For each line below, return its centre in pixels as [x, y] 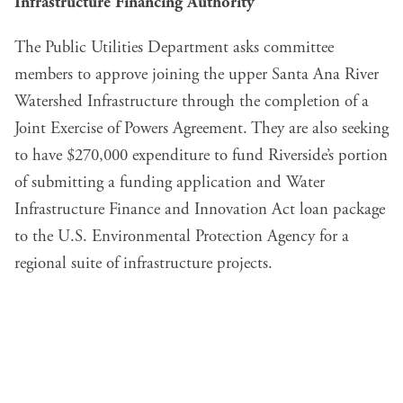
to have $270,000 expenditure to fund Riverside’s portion [201, 156]
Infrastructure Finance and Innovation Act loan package [200, 210]
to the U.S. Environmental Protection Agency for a [182, 237]
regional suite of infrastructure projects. [143, 264]
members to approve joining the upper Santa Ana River [197, 75]
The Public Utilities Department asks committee [174, 48]
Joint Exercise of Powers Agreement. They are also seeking [201, 129]
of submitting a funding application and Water [170, 183]
